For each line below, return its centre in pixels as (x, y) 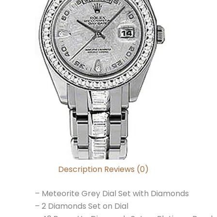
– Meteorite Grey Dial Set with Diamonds (112, 194)
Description (80, 170)
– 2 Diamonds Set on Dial (82, 206)
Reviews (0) (126, 170)
